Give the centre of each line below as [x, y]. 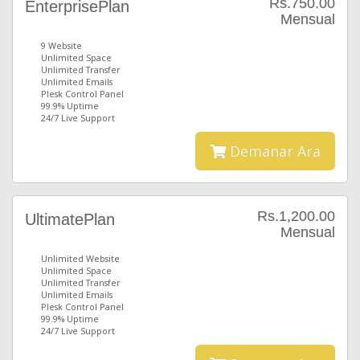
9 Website [61, 45]
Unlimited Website [80, 258]
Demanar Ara [273, 151]
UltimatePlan [70, 219]
